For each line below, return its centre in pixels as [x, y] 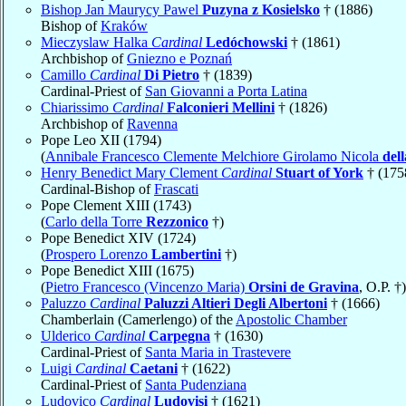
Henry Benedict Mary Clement [131, 172]
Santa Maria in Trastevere [218, 352]
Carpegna [179, 335]
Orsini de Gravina [304, 286]
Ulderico [68, 335]
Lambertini [186, 254]
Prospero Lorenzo [98, 254]
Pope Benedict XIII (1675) [117, 270]
